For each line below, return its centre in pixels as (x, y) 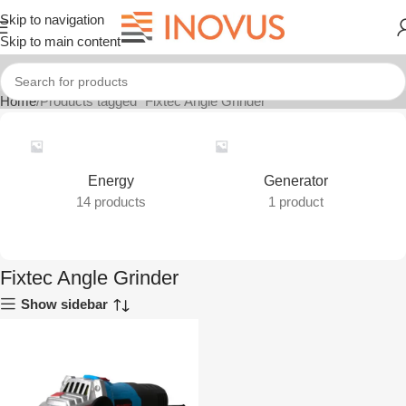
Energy (111, 181)
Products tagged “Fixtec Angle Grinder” (155, 101)
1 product (295, 202)
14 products (111, 202)
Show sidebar (65, 304)
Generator (295, 181)
